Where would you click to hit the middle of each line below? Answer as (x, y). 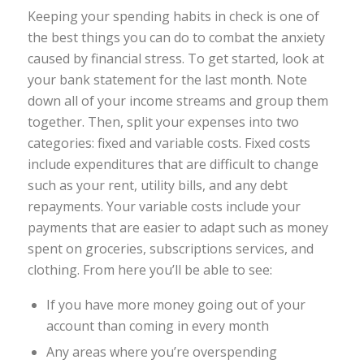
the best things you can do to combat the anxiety (176, 38)
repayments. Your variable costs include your (164, 207)
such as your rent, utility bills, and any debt (157, 186)
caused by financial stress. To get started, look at (175, 59)
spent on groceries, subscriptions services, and (170, 249)
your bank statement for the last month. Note (167, 80)
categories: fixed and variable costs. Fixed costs (169, 143)
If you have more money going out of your (175, 304)
